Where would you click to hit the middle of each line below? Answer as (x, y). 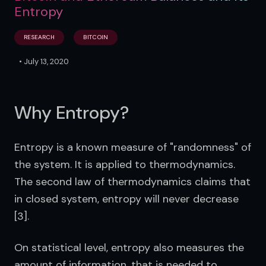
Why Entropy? (72, 113)
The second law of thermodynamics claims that (132, 182)
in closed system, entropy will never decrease (126, 199)
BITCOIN (96, 37)
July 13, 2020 (46, 62)
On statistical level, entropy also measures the (129, 248)
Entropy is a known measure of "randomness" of (133, 148)
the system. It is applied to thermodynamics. (125, 165)
